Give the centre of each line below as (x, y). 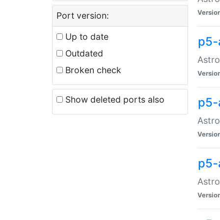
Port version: (83, 15)
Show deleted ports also (114, 99)
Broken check (92, 70)
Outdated (83, 53)
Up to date (86, 36)
